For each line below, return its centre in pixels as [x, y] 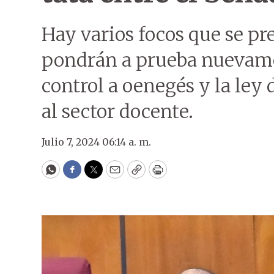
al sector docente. [117, 111]
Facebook [97, 175]
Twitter [113, 175]
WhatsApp [79, 175]
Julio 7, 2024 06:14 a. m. [96, 142]
